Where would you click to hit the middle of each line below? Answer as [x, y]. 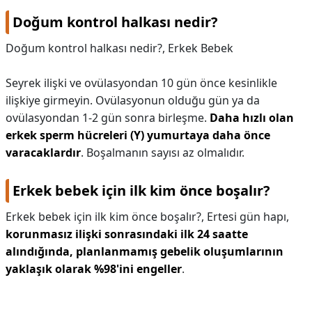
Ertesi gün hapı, [248, 217]
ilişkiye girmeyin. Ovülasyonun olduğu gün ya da [133, 100]
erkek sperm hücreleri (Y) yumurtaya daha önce [138, 135]
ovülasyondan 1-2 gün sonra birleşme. [108, 118]
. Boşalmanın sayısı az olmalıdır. [163, 153]
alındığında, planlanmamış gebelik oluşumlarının [145, 251]
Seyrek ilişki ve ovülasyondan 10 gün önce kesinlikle [141, 83]
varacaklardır [43, 153]
